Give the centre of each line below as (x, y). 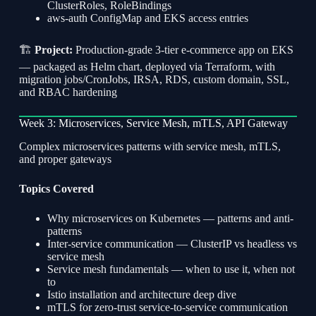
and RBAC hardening (68, 92)
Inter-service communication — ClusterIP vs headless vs (172, 244)
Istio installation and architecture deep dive (141, 295)
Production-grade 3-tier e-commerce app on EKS (183, 50)
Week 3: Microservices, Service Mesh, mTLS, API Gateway (153, 123)
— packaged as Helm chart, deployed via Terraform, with (147, 67)
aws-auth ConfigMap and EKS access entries (147, 18)
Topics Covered (56, 189)
